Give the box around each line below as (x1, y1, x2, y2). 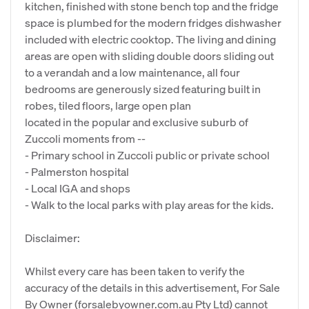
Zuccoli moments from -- (25, 131, 146, 146)
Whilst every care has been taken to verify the (25, 263, 245, 278)
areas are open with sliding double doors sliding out (25, 48, 274, 63)
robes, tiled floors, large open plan (25, 98, 191, 112)
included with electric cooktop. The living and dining (25, 32, 276, 46)
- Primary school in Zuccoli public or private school (25, 148, 270, 162)
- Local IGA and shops (25, 181, 130, 195)
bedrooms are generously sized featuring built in (25, 81, 261, 96)
